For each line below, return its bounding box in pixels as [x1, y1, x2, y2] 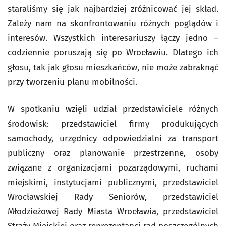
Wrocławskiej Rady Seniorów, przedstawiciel [8, 192, 218, 203]
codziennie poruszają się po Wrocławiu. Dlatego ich [8, 47, 218, 59]
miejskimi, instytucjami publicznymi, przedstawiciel [8, 177, 218, 188]
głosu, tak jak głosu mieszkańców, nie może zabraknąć [8, 62, 218, 73]
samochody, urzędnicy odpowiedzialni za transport [8, 133, 218, 144]
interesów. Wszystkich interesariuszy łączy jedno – [8, 33, 218, 44]
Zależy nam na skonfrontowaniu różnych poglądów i [8, 18, 218, 29]
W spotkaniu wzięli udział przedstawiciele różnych [8, 104, 218, 115]
